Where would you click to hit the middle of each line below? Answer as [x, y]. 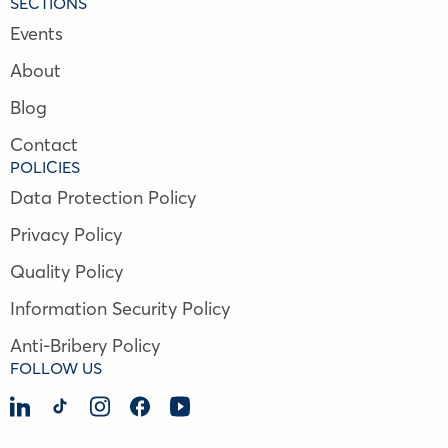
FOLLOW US [56, 368]
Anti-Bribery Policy [85, 345]
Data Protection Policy [103, 197]
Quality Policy [66, 271]
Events [36, 33]
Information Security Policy [120, 308]
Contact [44, 144]
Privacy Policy [66, 234]
